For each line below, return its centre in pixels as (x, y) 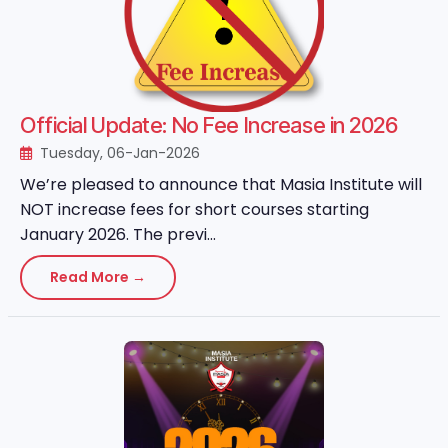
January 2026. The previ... (118, 234)
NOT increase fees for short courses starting (194, 209)
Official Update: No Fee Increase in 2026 (209, 125)
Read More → (98, 277)
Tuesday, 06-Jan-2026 (118, 153)
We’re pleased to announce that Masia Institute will (221, 184)
